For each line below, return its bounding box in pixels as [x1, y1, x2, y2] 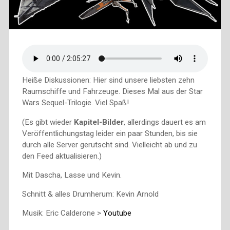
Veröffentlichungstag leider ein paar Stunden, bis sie [22, 128, 198, 138]
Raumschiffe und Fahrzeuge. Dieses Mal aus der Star [22, 87, 203, 97]
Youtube [103, 208, 131, 218]
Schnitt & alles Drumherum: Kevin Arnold [22, 189, 159, 199]
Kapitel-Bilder [73, 117, 124, 127]
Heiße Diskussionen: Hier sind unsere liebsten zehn [22, 75, 195, 85]
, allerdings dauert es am [123, 117, 206, 127]
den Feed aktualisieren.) [22, 151, 102, 161]
